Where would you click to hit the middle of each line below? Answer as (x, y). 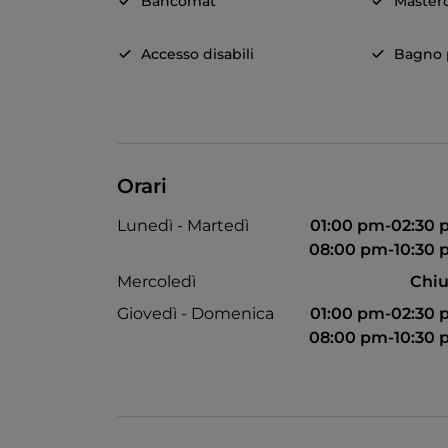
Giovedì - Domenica (195, 314)
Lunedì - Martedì (183, 226)
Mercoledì (156, 282)
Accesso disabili (197, 54)
